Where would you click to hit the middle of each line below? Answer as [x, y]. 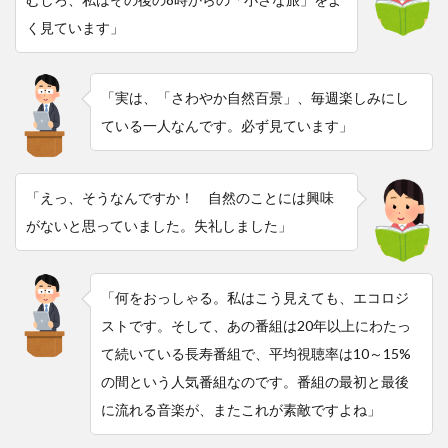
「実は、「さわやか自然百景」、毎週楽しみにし [255, 97]
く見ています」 [75, 27]
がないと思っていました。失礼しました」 [159, 225]
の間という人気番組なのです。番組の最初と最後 [255, 381]
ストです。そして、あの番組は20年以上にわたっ [256, 325]
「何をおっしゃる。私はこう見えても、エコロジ [255, 297]
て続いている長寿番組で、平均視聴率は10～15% [256, 353]
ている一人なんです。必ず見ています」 [227, 125]
